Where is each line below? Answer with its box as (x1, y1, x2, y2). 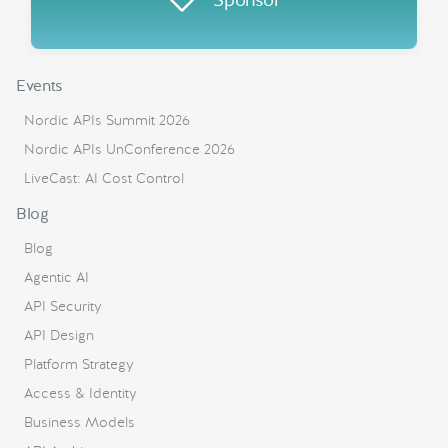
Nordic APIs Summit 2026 (24, 111, 190, 129)
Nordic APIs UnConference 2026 (24, 140, 235, 158)
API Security (24, 297, 102, 315)
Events (16, 75, 64, 96)
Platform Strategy (24, 355, 134, 373)
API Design (24, 326, 94, 344)
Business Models (24, 413, 135, 431)
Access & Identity (24, 384, 137, 402)
